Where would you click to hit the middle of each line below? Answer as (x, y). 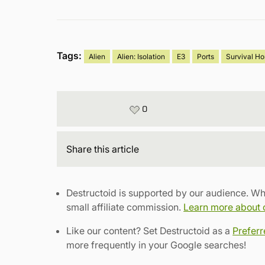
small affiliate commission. (125, 207)
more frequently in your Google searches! (156, 245)
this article (116, 149)
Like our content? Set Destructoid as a (150, 230)
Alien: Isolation (141, 56)
